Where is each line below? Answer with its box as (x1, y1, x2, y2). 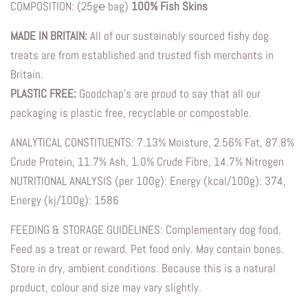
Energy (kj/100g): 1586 (10, 192, 119, 208)
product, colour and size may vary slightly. (10, 280, 201, 296)
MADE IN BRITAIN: (10, 28, 87, 44)
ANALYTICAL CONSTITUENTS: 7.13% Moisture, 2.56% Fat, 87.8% (10, 135, 294, 151)
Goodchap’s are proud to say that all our (79, 86, 261, 102)
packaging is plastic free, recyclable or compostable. (10, 105, 252, 121)
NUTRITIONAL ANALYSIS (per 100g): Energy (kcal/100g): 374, (10, 173, 286, 189)
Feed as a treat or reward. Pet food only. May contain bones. (10, 241, 284, 257)
